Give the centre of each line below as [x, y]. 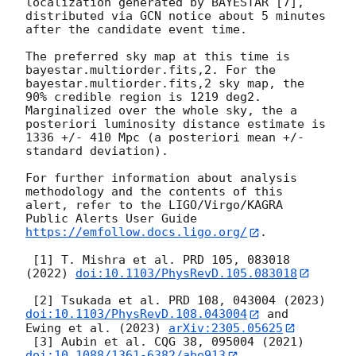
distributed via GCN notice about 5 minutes [176, 16]
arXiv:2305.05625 [226, 328]
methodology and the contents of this [154, 192]
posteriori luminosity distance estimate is [176, 124]
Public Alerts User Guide [115, 219]
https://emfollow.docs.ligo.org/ [136, 232]
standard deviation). [97, 151]
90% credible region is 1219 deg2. [143, 97]
